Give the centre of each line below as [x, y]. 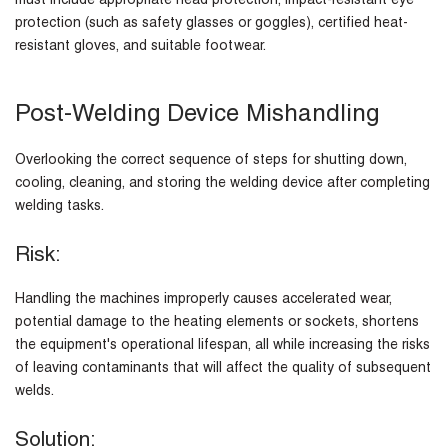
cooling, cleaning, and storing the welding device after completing [222, 184]
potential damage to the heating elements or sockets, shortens [217, 323]
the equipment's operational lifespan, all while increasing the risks [222, 346]
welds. [34, 392]
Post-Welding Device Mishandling [197, 116]
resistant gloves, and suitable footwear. [140, 47]
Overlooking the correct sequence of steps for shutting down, [211, 161]
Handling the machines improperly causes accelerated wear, [203, 300]
